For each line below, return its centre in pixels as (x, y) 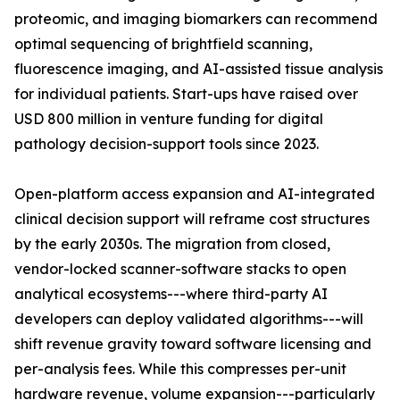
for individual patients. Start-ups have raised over (186, 94)
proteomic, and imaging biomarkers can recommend (196, 19)
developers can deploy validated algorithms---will (189, 319)
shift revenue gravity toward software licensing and (193, 344)
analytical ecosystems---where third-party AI (171, 294)
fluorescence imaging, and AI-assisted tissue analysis (199, 69)
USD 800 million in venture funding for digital (169, 119)
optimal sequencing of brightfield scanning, (163, 44)
